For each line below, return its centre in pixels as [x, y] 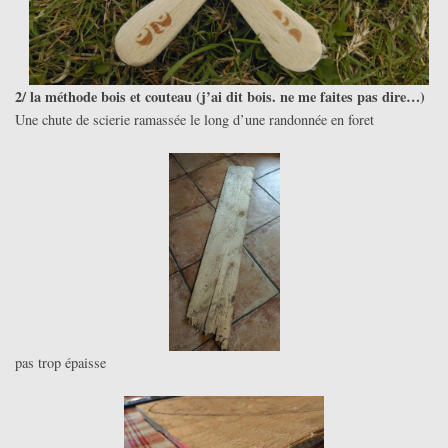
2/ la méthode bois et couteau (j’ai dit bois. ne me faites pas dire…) [220, 97]
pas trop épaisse [60, 362]
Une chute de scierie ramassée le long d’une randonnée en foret [194, 120]
